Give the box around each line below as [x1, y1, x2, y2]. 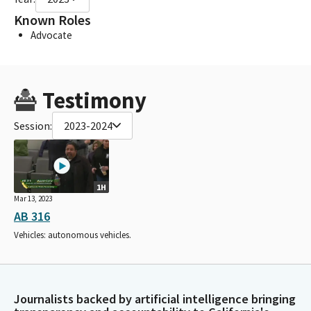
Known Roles [14, 10, 91, 29]
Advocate [31, 28, 72, 42]
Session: [14, 118, 52, 133]
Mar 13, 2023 [14, 193, 52, 203]
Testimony [42, 85, 146, 115]
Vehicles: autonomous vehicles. [14, 228, 131, 241]
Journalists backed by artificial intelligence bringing [14, 291, 296, 307]
